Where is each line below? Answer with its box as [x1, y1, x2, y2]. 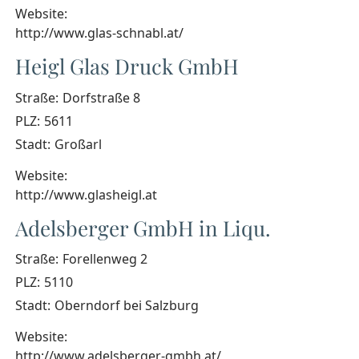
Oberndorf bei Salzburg [54, 296, 199, 315]
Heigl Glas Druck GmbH [15, 52, 239, 81]
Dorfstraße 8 [62, 89, 140, 107]
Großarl [54, 135, 102, 153]
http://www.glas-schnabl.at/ [15, 24, 184, 42]
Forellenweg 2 [62, 250, 147, 268]
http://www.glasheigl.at [15, 185, 157, 204]
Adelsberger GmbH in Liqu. [15, 213, 271, 242]
